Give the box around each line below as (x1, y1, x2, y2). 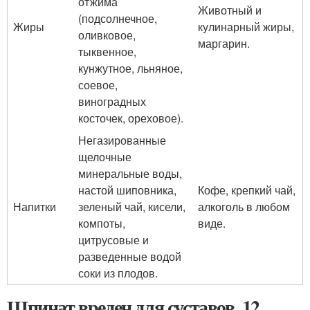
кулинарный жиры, (198, 19, 294, 35)
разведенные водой (78, 248, 181, 264)
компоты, (78, 215, 125, 231)
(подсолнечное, (78, 10, 157, 26)
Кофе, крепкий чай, (198, 182, 295, 198)
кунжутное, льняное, (78, 60, 183, 76)
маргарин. (198, 35, 250, 51)
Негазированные (78, 132, 166, 148)
